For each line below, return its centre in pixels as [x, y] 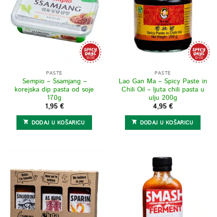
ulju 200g [163, 98]
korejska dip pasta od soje [54, 89]
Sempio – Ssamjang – [54, 81]
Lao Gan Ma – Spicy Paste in [163, 81]
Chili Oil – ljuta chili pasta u [163, 89]
